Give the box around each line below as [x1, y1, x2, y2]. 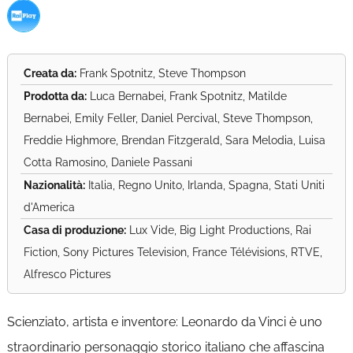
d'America [23, 201, 75, 214]
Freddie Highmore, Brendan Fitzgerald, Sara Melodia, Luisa [23, 134, 325, 147]
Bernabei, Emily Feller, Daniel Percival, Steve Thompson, [23, 112, 313, 124]
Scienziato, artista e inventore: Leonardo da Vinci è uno [6, 314, 322, 329]
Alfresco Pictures [23, 268, 111, 281]
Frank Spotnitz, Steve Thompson [76, 67, 246, 80]
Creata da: [23, 67, 76, 80]
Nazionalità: [23, 179, 85, 191]
